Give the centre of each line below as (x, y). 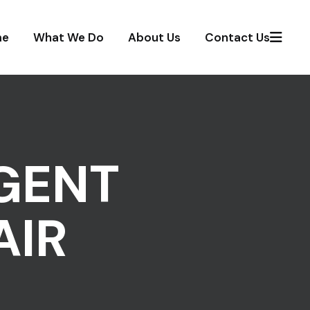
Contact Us (237, 37)
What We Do (69, 37)
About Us (154, 37)
